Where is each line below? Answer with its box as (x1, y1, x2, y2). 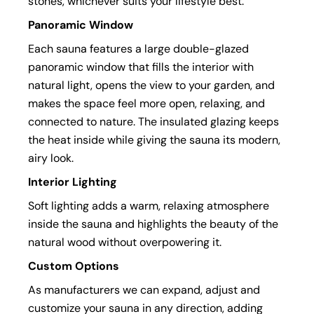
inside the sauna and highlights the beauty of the (28, 216, 278, 231)
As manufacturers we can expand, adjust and (28, 282, 260, 297)
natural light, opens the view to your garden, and (28, 77, 275, 93)
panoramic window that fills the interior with (28, 59, 254, 74)
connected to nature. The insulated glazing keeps (28, 114, 279, 129)
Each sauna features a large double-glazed (28, 41, 249, 56)
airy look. (28, 150, 74, 165)
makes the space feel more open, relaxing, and (28, 95, 265, 111)
